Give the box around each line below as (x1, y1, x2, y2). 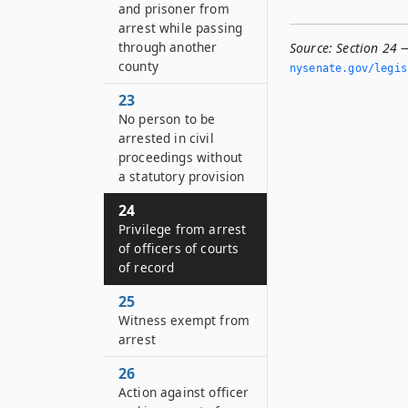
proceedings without (118, 148, 243, 166)
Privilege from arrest (118, 220, 247, 238)
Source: (290, 39, 333, 56)
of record (118, 259, 175, 276)
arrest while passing (118, 19, 243, 36)
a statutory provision (118, 168, 245, 185)
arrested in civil (118, 129, 214, 147)
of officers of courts (118, 240, 240, 257)
